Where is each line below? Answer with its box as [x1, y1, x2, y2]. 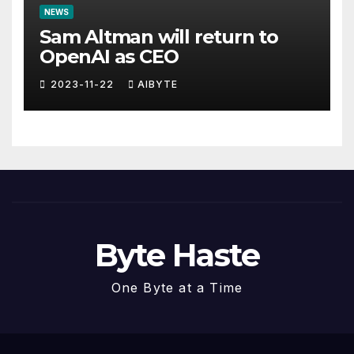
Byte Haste [94, 235, 260, 275]
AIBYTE [137, 78, 178, 91]
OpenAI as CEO [40, 45, 179, 69]
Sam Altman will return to [40, 25, 278, 49]
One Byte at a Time [111, 280, 243, 296]
